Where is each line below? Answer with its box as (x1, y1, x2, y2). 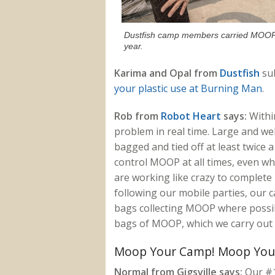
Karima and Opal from (114, 66, 220, 80)
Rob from (114, 109, 161, 123)
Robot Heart (160, 109, 221, 123)
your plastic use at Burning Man (114, 82, 262, 96)
